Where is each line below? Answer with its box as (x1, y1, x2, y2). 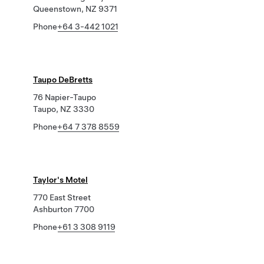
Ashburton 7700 (33, 204, 94, 214)
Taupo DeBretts (33, 75, 93, 84)
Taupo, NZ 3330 (33, 104, 94, 114)
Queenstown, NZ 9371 (33, 4, 117, 14)
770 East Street (33, 193, 91, 202)
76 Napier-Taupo (33, 93, 96, 102)
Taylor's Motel (33, 175, 88, 184)
